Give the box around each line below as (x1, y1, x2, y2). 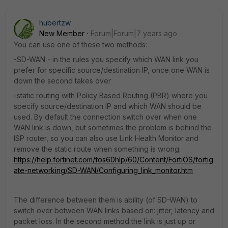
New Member (39, 29, 84, 38)
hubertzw (39, 18, 71, 27)
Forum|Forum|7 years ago (91, 29, 177, 38)
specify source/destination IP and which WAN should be (14, 102, 202, 110)
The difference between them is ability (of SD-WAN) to (14, 195, 197, 204)
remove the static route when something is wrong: (14, 145, 181, 153)
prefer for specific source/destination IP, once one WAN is (14, 66, 210, 74)
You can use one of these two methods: (14, 40, 147, 49)
